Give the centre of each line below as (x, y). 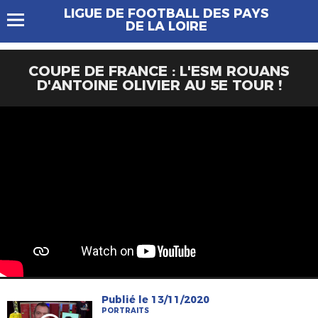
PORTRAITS (126, 311)
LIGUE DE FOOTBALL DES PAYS (166, 13)
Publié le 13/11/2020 (156, 300)
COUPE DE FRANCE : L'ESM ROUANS (159, 71)
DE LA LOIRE (166, 26)
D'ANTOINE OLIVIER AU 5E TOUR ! (159, 85)
